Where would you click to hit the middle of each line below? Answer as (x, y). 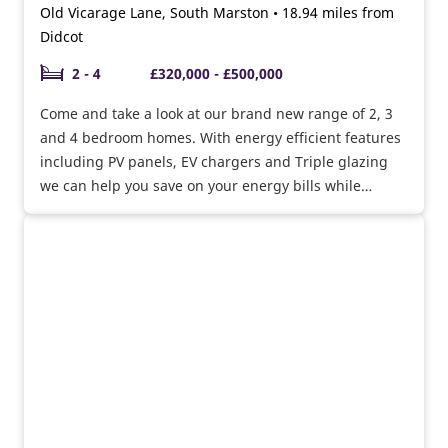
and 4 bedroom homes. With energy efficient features (220, 137)
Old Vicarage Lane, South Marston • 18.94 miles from (217, 12)
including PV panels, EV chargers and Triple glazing (214, 161)
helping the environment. (126, 209)
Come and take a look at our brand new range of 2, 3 (216, 113)
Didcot (61, 36)
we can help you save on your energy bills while (200, 185)
